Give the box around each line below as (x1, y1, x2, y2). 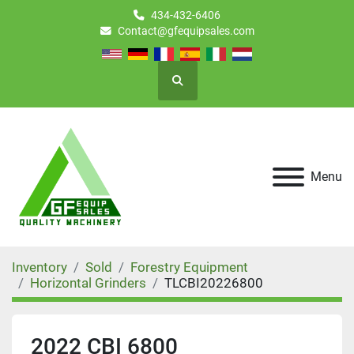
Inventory (12, 259, 67, 275)
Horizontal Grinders (30, 275, 146, 291)
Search (176, 81, 210, 94)
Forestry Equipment (130, 259, 248, 275)
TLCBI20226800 (164, 275, 263, 291)
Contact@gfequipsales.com (117, 24, 254, 37)
